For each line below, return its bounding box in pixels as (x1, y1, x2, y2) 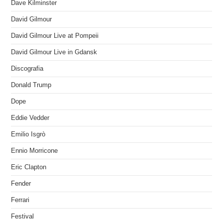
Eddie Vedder (11, 114, 50, 121)
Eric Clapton (11, 163, 47, 171)
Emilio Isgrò (11, 130, 46, 138)
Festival (11, 213, 34, 220)
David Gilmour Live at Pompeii (11, 32, 99, 39)
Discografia (11, 65, 44, 72)
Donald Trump (11, 81, 52, 89)
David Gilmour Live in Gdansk (11, 48, 98, 56)
